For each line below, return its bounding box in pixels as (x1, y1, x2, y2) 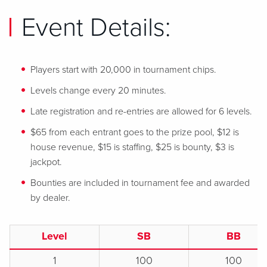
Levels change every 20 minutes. (30, 85, 166, 97)
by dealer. (30, 192, 70, 204)
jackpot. (30, 156, 62, 168)
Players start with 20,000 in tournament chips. (30, 64, 216, 76)
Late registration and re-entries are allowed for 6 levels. (30, 105, 252, 117)
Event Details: (21, 13, 170, 43)
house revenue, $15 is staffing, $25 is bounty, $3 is (30, 141, 234, 153)
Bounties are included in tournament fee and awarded (30, 177, 250, 189)
